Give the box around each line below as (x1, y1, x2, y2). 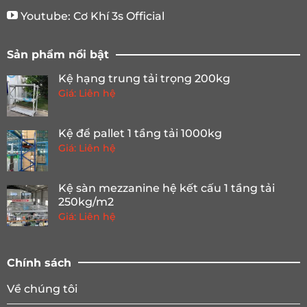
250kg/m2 (58, 195, 114, 209)
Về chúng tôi (7, 282, 77, 295)
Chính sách (7, 256, 71, 269)
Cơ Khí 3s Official (73, 10, 164, 23)
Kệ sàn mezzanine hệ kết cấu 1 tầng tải (58, 182, 275, 195)
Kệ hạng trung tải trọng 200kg (58, 72, 230, 86)
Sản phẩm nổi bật (7, 48, 109, 62)
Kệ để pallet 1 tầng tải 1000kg (58, 127, 222, 140)
